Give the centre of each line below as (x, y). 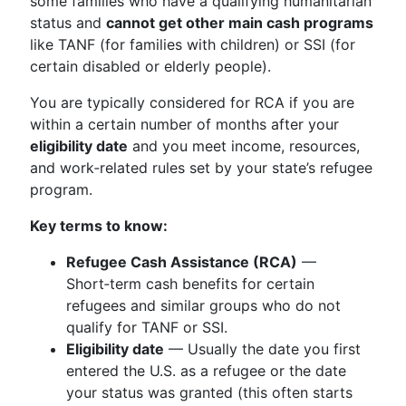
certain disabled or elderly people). (150, 66)
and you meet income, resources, (244, 146)
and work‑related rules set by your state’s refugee (201, 168)
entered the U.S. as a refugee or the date (206, 371)
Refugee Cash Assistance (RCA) (182, 262)
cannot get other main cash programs (240, 23)
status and (68, 23)
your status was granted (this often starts (209, 392)
